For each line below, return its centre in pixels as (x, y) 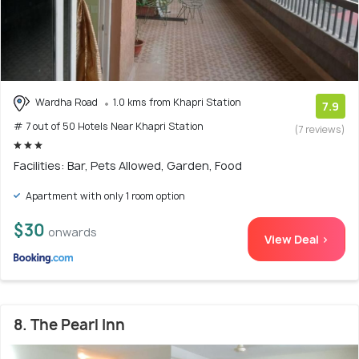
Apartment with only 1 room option (104, 196)
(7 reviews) (320, 130)
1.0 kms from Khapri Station (177, 103)
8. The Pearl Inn (69, 325)
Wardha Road (67, 103)
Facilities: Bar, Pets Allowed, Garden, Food (128, 165)
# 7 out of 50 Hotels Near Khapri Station (109, 126)
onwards (73, 232)
